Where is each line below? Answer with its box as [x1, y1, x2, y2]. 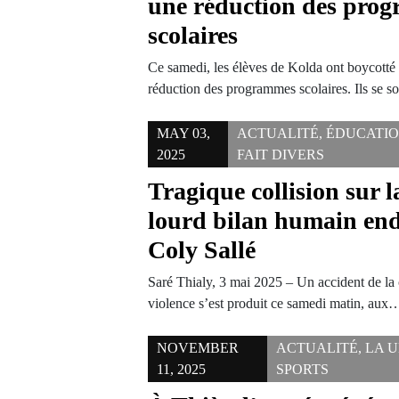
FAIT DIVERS [236, 147, 324, 162]
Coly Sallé [148, 236, 256, 264]
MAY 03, [157, 126, 211, 141]
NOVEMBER [157, 340, 240, 355]
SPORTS [275, 362, 329, 377]
